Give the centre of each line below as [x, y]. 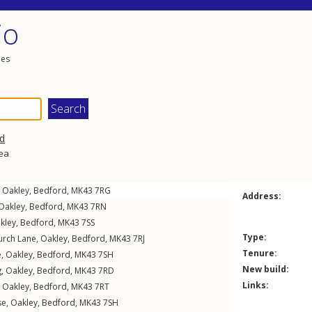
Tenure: [260, 253]
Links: [256, 285]
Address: [262, 196]
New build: [266, 269]
